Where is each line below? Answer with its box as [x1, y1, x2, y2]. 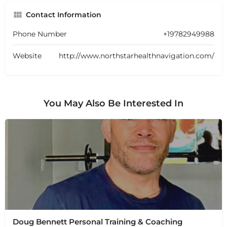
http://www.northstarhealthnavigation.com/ [59, 51, 214, 60]
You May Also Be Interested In [44, 97, 183, 109]
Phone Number [13, 29, 67, 39]
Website [13, 51, 42, 60]
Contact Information [26, 10, 101, 19]
